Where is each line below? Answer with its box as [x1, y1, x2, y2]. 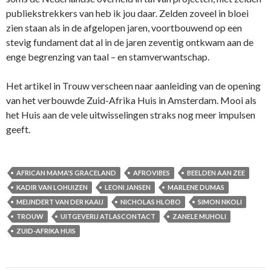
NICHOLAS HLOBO [120, 198, 181, 206]
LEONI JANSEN [105, 183, 151, 192]
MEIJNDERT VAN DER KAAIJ [16, 198, 103, 206]
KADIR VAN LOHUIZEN [16, 183, 88, 192]
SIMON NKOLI [198, 198, 242, 206]
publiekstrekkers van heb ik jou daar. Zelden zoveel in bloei [6, 7, 249, 19]
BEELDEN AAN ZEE [187, 169, 245, 177]
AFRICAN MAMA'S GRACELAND [16, 169, 116, 177]
